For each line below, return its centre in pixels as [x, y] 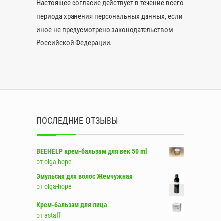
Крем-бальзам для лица [72, 204]
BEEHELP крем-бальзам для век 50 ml [92, 151]
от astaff [48, 215]
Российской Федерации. [74, 43]
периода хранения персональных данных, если [110, 16]
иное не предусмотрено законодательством [105, 30]
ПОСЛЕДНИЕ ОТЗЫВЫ [77, 121]
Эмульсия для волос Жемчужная [85, 176]
